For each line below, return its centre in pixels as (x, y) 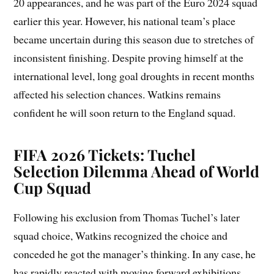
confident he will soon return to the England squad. (125, 113)
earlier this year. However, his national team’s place (125, 21)
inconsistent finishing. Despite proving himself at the (129, 58)
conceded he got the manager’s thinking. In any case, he (135, 254)
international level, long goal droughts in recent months (134, 76)
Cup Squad (53, 188)
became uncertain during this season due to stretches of (134, 39)
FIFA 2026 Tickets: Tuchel (105, 155)
